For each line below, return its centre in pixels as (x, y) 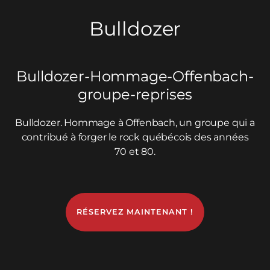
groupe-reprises (135, 94)
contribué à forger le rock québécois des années (135, 137)
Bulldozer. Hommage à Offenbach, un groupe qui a (135, 123)
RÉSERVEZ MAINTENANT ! (135, 212)
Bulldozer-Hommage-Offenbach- (135, 76)
